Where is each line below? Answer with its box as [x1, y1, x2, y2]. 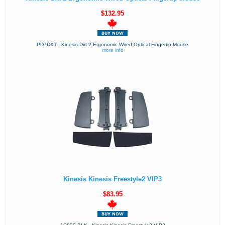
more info [101, 47, 124, 53]
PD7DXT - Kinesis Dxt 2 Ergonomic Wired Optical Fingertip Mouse [37, 42, 188, 48]
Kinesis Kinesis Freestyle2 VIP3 [63, 175, 162, 183]
